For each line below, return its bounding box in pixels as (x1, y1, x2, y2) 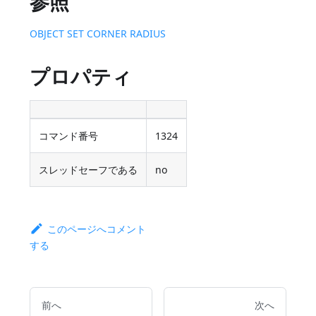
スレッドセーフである (39, 163, 138, 177)
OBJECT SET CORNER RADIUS (30, 27, 166, 41)
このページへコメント (47, 222, 146, 236)
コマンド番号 (39, 129, 99, 143)
